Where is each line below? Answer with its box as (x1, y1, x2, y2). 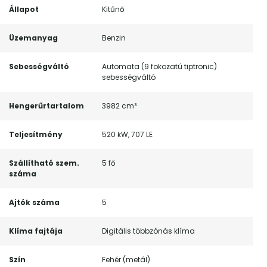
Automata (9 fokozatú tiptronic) (102, 61, 217, 72)
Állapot (9, 4, 39, 14)
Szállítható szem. (9, 158, 79, 168)
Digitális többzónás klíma (102, 226, 195, 236)
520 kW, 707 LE (102, 129, 153, 139)
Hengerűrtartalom (9, 101, 84, 111)
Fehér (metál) (102, 254, 150, 265)
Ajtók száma (9, 197, 60, 207)
